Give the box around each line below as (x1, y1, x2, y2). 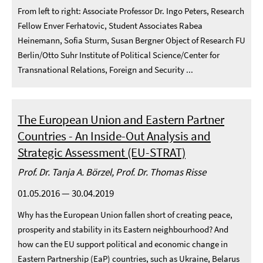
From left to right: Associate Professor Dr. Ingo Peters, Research (18, 5, 244, 16)
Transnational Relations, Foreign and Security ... (18, 64, 193, 75)
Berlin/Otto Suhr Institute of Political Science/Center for (18, 49, 220, 60)
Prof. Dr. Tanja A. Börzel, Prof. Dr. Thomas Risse (18, 166, 206, 178)
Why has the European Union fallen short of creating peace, (18, 209, 232, 220)
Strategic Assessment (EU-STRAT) (18, 144, 186, 160)
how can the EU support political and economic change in (18, 238, 228, 249)
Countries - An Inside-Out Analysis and (18, 128, 211, 144)
